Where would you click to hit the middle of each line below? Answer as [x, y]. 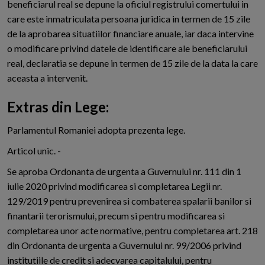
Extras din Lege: [58, 107]
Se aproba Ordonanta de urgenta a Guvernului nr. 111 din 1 [124, 172]
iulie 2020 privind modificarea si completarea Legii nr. [114, 186]
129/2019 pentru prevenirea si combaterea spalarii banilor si [129, 201]
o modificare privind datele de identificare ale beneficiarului [127, 49]
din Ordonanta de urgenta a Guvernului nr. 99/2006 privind [124, 245]
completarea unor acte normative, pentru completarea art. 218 [132, 231]
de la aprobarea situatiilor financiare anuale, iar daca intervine [130, 34]
